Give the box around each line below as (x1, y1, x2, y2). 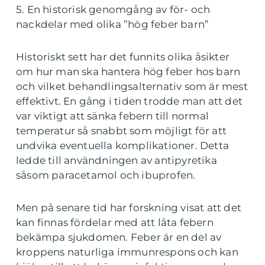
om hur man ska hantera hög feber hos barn (16, 65, 241, 77)
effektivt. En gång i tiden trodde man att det (16, 95, 243, 107)
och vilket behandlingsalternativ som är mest (16, 80, 248, 92)
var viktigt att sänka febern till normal (16, 109, 209, 122)
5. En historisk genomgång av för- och (16, 3, 211, 15)
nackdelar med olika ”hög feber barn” (16, 18, 209, 30)
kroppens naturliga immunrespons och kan (16, 245, 238, 258)
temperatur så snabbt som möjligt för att (16, 124, 227, 137)
